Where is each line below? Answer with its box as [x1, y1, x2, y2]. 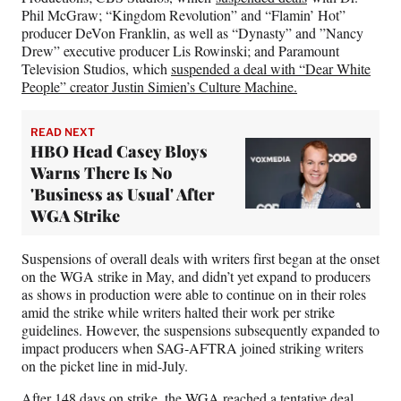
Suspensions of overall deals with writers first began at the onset [21, 249, 380, 269]
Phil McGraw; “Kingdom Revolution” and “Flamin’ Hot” [21, 5, 346, 25]
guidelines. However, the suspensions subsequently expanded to [21, 320, 380, 340]
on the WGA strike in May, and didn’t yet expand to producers [21, 267, 371, 286]
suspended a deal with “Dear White [171, 59, 371, 79]
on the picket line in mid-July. [21, 356, 188, 376]
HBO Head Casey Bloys [30, 141, 208, 163]
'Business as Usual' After [30, 183, 215, 206]
